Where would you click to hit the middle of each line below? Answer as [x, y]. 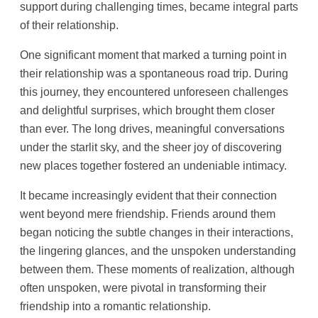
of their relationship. [69, 24]
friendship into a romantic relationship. [115, 306]
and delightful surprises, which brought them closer [147, 110]
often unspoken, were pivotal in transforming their [143, 288]
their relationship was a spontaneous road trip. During [154, 73]
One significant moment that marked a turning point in [153, 55]
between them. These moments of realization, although [157, 269]
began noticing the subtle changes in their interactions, [157, 232]
